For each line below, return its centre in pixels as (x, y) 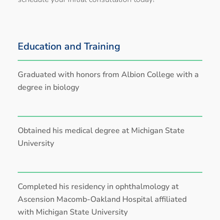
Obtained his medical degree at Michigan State (101, 130)
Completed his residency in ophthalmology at (98, 186)
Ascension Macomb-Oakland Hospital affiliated (102, 199)
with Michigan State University (73, 212)
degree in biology (48, 87)
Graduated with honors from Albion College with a (108, 74)
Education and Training (69, 46)
